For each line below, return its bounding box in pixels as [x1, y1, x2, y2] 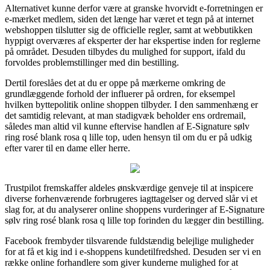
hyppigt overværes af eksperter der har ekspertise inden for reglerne [5, 35, 260, 46]
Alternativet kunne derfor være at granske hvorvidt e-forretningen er [5, 2, 263, 13]
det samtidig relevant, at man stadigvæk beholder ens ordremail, [5, 110, 246, 121]
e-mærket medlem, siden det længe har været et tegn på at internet [5, 13, 254, 24]
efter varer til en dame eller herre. [5, 142, 130, 153]
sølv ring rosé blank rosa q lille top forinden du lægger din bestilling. [5, 215, 264, 225]
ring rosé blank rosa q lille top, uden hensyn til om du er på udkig [5, 131, 252, 142]
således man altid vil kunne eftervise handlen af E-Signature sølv [5, 121, 250, 131]
